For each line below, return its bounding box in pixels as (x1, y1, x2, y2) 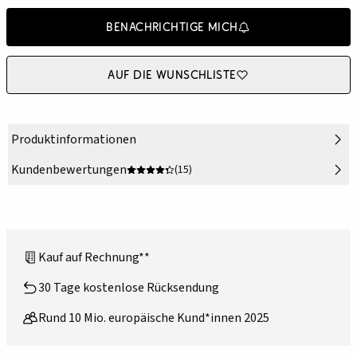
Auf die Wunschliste (108, 67, 237, 83)
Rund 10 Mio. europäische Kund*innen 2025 (38, 309, 269, 328)
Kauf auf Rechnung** (38, 249, 150, 267)
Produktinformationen (11, 131, 136, 149)
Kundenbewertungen (11, 161, 127, 179)
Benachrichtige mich (106, 19, 238, 35)
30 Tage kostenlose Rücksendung (38, 279, 219, 297)
